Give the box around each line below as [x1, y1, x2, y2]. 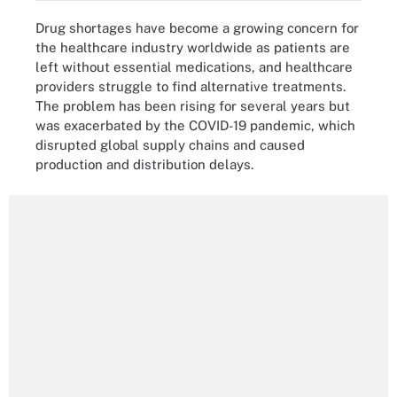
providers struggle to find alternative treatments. [35, 79, 346, 94]
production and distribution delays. [35, 157, 253, 172]
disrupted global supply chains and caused [35, 137, 305, 152]
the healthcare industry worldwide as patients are [35, 40, 350, 55]
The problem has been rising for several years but [35, 98, 350, 113]
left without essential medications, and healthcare [35, 59, 353, 74]
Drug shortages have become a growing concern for [35, 20, 359, 35]
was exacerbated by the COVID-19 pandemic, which [35, 118, 355, 133]
